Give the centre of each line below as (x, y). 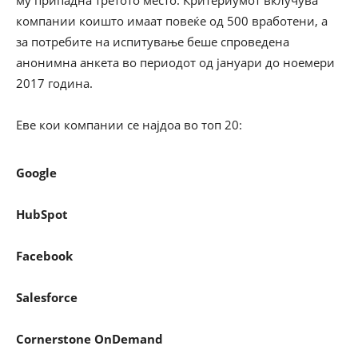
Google (36, 173)
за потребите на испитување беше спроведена (153, 42)
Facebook (46, 256)
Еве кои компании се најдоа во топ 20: (129, 125)
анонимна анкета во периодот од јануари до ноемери (175, 62)
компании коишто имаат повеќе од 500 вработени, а (172, 21)
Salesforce (47, 297)
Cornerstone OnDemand (89, 339)
